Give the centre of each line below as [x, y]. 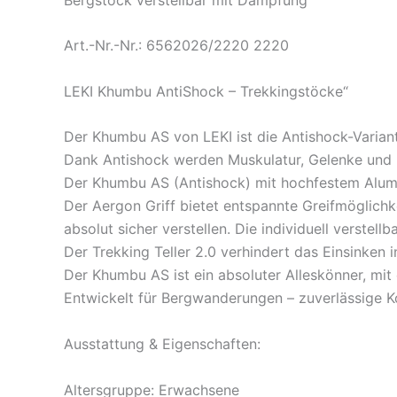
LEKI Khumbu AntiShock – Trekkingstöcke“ [206, 91]
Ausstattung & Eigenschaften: [162, 344]
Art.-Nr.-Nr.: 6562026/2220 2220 [176, 46]
